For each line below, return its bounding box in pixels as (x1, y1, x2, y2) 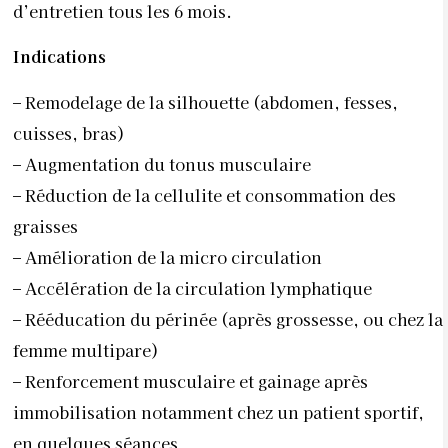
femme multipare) (13, 337, 159, 362)
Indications (13, 44, 106, 69)
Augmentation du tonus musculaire (25, 151, 311, 176)
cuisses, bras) (13, 120, 125, 145)
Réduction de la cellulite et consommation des (25, 182, 396, 207)
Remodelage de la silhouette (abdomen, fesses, (25, 89, 398, 114)
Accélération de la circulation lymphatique (25, 275, 372, 300)
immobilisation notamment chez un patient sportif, (13, 399, 424, 424)
